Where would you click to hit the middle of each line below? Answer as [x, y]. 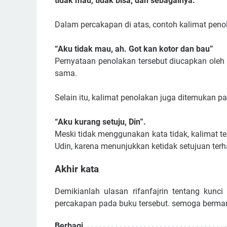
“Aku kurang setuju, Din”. [100, 122]
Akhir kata [77, 169]
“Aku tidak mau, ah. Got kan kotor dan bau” [135, 49]
